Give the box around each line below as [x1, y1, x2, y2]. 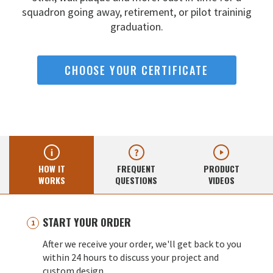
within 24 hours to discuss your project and [43, 251, 219, 264]
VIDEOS [208, 174, 235, 187]
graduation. [110, 19, 163, 34]
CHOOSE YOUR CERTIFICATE [65, 62, 208, 78]
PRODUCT [203, 162, 239, 175]
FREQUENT [117, 162, 156, 175]
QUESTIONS [115, 174, 158, 187]
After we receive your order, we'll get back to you [43, 238, 241, 250]
